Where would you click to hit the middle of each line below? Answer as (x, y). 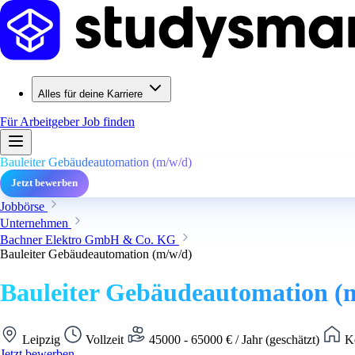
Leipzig (41, 339)
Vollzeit (105, 339)
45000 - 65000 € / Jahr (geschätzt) (234, 339)
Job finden (109, 122)
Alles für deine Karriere (90, 94)
